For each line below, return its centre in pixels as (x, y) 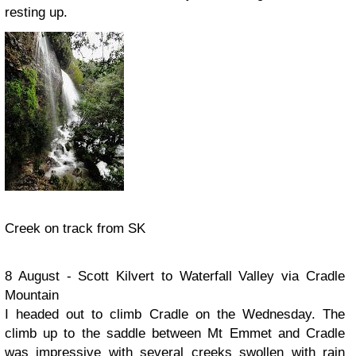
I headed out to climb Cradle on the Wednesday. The (175, 314)
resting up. (36, 12)
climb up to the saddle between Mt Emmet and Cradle (175, 333)
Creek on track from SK (75, 228)
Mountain (32, 295)
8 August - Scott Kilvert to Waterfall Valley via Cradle (175, 276)
